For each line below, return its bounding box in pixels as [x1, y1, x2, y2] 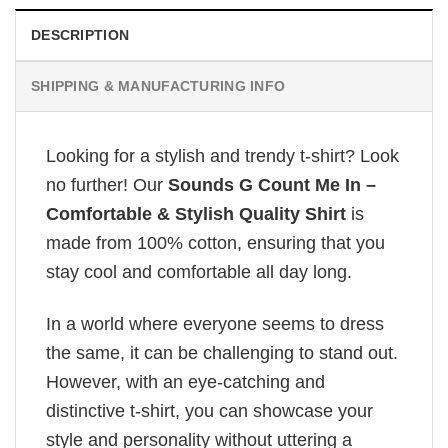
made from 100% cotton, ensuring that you [46, 233, 385, 254]
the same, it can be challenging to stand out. [46, 343, 398, 364]
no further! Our [46, 175, 163, 196]
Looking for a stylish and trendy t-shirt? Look [46, 146, 399, 167]
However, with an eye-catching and [46, 372, 325, 393]
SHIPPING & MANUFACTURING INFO [31, 78, 286, 95]
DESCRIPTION [31, 27, 130, 44]
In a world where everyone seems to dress [46, 314, 384, 335]
